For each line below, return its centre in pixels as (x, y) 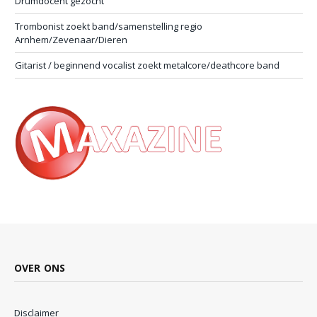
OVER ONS (40, 268)
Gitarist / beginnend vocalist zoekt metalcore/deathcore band (147, 65)
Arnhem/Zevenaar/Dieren (71, 39)
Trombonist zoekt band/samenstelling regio (109, 26)
